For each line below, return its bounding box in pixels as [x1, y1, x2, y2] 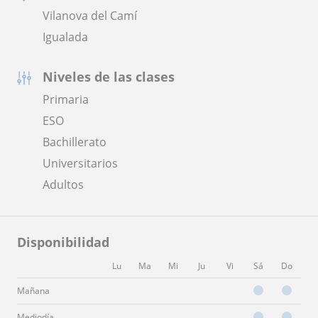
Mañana [17, 284, 50, 297]
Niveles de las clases [43, 67, 175, 85]
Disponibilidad [17, 233, 109, 251]
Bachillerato [43, 133, 106, 150]
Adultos [43, 176, 84, 192]
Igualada [43, 28, 88, 45]
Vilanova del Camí [43, 7, 137, 23]
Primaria [43, 91, 89, 107]
